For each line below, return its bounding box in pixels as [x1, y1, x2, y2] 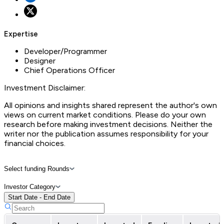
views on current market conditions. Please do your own [4, 109, 206, 119]
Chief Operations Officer [24, 65, 115, 75]
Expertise [4, 29, 38, 38]
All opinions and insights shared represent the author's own [4, 100, 217, 110]
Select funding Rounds [4, 164, 69, 172]
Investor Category [4, 182, 55, 190]
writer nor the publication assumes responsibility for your [4, 128, 208, 138]
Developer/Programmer [24, 46, 107, 56]
